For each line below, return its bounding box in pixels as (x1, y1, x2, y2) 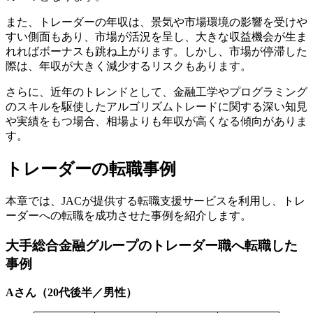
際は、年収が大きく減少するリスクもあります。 (6, 60, 252, 73)
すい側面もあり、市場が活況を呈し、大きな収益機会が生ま (6, 31, 307, 43)
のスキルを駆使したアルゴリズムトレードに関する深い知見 (6, 101, 307, 113)
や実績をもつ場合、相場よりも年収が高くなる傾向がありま (6, 115, 307, 128)
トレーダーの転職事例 (6, 160, 176, 179)
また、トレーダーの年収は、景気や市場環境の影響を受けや (6, 16, 307, 29)
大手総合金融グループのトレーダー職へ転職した (6, 238, 298, 253)
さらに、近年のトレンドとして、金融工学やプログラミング (6, 86, 307, 99)
